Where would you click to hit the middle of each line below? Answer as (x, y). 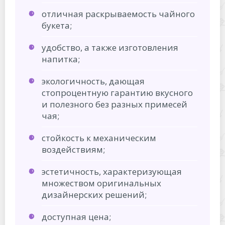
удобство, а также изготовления (110, 47)
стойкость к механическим (99, 138)
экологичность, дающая (93, 81)
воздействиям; (73, 149)
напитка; (61, 59)
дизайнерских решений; (94, 194)
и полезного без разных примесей (115, 104)
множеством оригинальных (101, 183)
